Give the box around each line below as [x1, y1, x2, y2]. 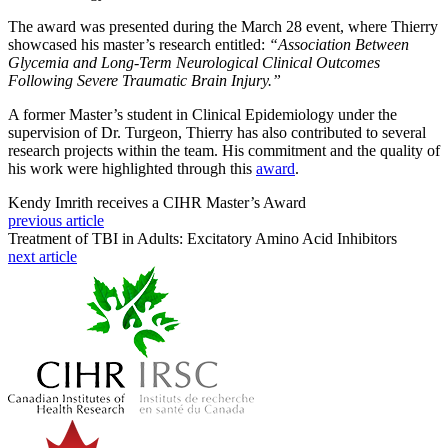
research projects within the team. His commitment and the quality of [8, 142, 440, 160]
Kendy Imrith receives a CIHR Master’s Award [8, 194, 306, 212]
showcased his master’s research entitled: [8, 36, 269, 54]
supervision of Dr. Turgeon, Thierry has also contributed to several [8, 124, 426, 142]
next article [8, 248, 77, 266]
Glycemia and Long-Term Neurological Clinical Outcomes [8, 54, 380, 72]
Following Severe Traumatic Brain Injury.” [8, 72, 281, 90]
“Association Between [269, 36, 409, 54]
